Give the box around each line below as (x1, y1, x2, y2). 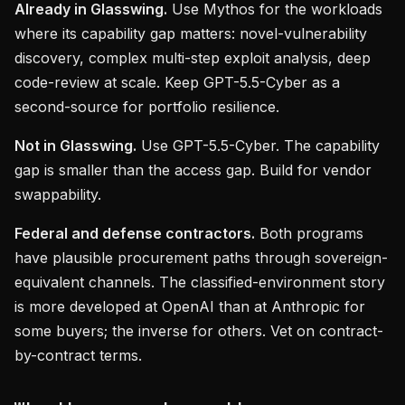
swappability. (14, 185, 101, 203)
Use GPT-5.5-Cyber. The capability (137, 137, 380, 155)
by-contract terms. (14, 346, 142, 364)
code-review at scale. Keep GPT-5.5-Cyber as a (14, 73, 340, 91)
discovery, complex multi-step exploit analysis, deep (14, 49, 371, 67)
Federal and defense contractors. (14, 224, 255, 242)
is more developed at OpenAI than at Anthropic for (14, 297, 365, 316)
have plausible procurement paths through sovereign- (14, 249, 388, 267)
